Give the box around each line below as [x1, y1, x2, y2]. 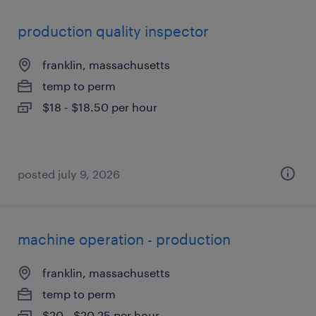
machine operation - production [18, 231, 231, 248]
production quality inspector [18, 23, 209, 39]
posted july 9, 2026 [18, 167, 120, 181]
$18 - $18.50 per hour [42, 100, 157, 114]
